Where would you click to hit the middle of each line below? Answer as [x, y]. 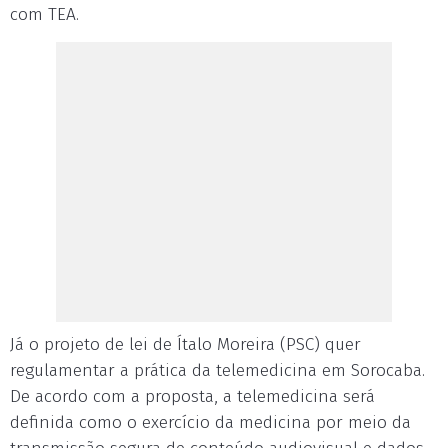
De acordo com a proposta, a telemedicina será [192, 397]
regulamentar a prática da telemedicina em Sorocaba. [217, 371]
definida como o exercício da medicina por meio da [210, 423]
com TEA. [44, 15]
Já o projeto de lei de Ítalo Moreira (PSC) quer [185, 345]
